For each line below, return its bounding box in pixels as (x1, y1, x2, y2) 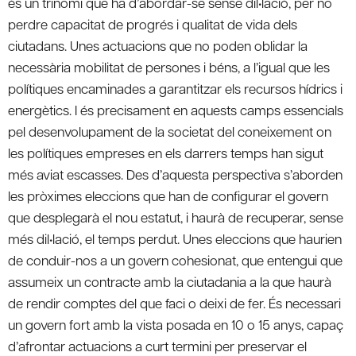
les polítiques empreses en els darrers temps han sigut (8, 143, 323, 161)
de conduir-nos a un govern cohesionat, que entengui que (8, 250, 342, 269)
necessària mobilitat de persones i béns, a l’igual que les (8, 57, 330, 75)
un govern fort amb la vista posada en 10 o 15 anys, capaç (8, 315, 343, 333)
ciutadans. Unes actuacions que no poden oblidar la (8, 36, 308, 54)
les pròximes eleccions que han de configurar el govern (8, 186, 328, 204)
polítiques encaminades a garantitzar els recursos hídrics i (8, 79, 342, 97)
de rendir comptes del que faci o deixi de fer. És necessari (8, 293, 341, 311)
